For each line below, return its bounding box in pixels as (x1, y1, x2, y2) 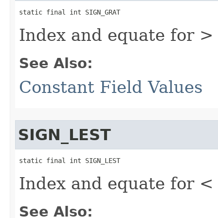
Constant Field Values (19, 77, 202, 97)
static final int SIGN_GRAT (19, 8, 120, 16)
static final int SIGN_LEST (19, 157, 120, 164)
